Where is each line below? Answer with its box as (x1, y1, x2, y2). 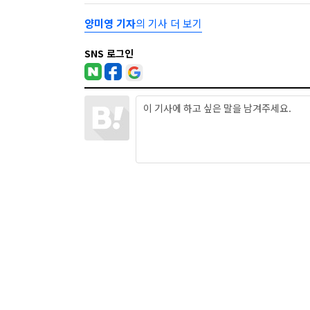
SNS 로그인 (84, 46, 134, 60)
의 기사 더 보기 (136, 16, 202, 30)
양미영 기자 (84, 16, 136, 30)
